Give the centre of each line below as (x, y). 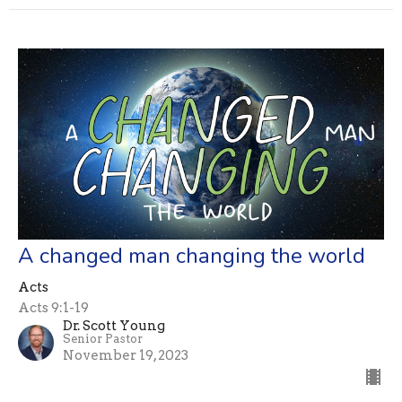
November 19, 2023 (126, 356)
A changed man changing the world (192, 256)
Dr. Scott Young (114, 326)
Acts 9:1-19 (53, 308)
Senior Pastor (103, 339)
